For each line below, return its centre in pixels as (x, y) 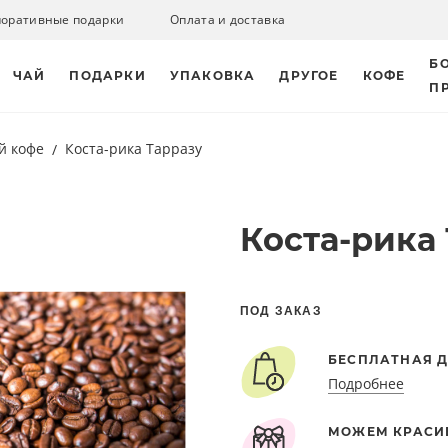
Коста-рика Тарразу (133, 148)
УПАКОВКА (212, 75)
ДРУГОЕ (309, 75)
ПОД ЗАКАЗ (281, 309)
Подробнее (366, 384)
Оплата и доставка (228, 19)
